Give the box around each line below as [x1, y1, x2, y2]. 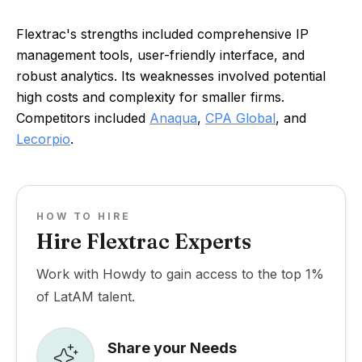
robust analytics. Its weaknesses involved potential [16, 68, 326, 84]
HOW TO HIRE [36, 210, 131, 222]
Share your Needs [107, 339, 237, 356]
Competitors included [16, 110, 149, 126]
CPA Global [205, 110, 276, 126]
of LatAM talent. [36, 288, 135, 305]
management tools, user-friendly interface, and [16, 47, 305, 63]
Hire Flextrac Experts [36, 229, 251, 255]
